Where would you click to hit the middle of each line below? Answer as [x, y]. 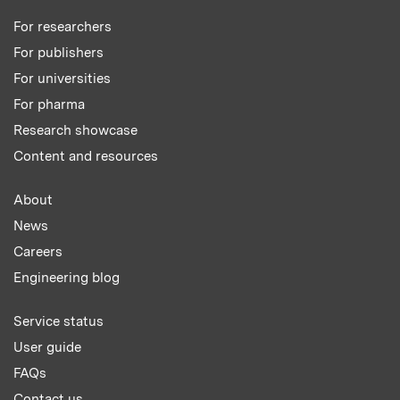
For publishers [58, 53]
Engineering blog [67, 278]
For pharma [49, 105]
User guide [47, 348]
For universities [62, 79]
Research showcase [75, 131]
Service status [58, 322]
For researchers [62, 27]
